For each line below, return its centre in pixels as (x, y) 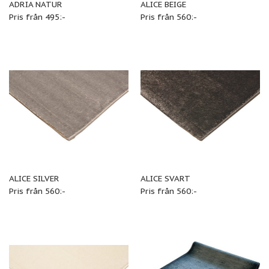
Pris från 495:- (37, 17)
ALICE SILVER (34, 178)
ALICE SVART (165, 178)
